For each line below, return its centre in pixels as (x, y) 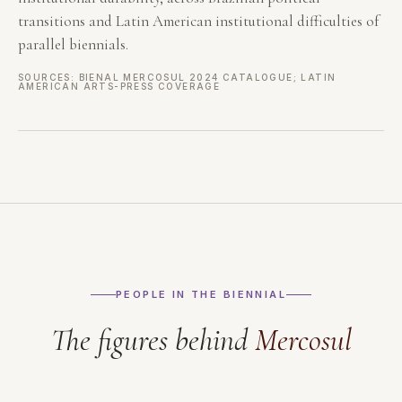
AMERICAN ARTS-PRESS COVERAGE (119, 87)
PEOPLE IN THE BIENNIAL (201, 295)
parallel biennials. (73, 45)
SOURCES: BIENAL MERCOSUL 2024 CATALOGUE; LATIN (177, 78)
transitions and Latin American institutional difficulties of (198, 22)
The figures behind (153, 341)
